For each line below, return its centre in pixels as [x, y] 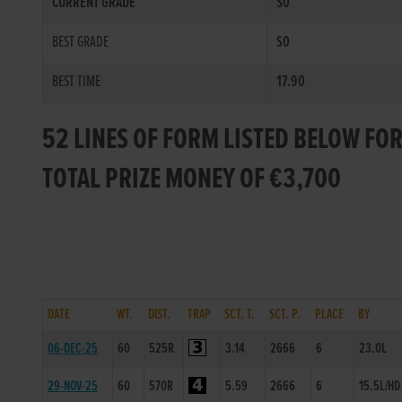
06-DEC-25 [73, 349]
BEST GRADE [81, 43]
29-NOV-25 [73, 386]
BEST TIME [77, 82]
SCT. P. [285, 315]
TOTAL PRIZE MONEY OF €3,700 [192, 180]
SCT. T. [240, 315]
